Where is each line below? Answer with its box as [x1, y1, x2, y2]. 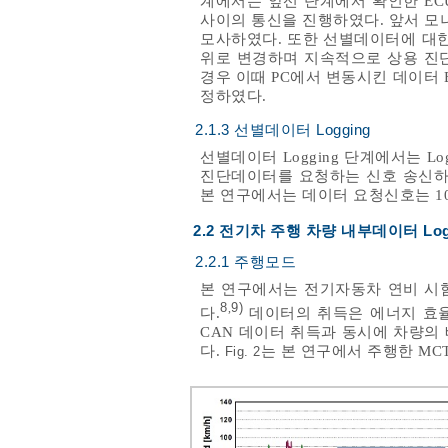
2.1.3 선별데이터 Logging [195, 122, 371, 139]
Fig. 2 [224, 344, 261, 360]
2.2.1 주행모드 [195, 254, 296, 271]
